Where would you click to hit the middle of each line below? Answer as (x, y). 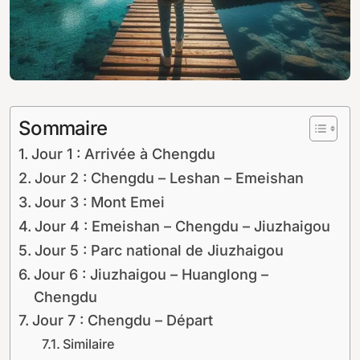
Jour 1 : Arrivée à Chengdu (123, 154)
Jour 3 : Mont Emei (99, 202)
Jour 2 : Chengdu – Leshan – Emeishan (169, 178)
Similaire (88, 344)
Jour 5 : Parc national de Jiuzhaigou (159, 251)
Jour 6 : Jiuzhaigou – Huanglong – (151, 275)
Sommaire (63, 129)
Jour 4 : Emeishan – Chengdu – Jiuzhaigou (182, 227)
